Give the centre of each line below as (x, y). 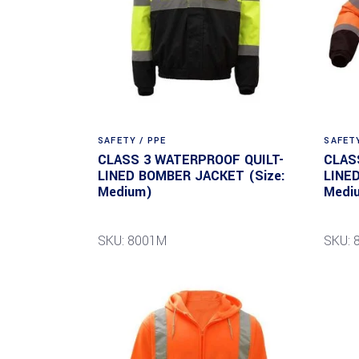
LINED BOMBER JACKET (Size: (192, 176)
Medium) (125, 192)
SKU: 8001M (132, 241)
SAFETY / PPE (132, 141)
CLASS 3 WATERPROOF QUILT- (191, 160)
